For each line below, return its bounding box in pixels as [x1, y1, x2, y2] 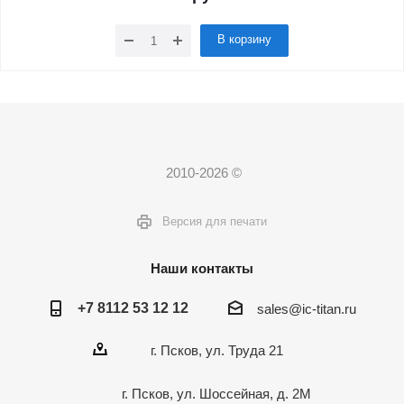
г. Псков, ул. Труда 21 [150, 342, 283, 358]
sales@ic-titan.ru [256, 300, 356, 317]
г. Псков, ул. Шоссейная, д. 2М [122, 385, 311, 401]
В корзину [217, 32, 271, 46]
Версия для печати [162, 214, 267, 228]
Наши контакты [151, 260, 253, 276]
